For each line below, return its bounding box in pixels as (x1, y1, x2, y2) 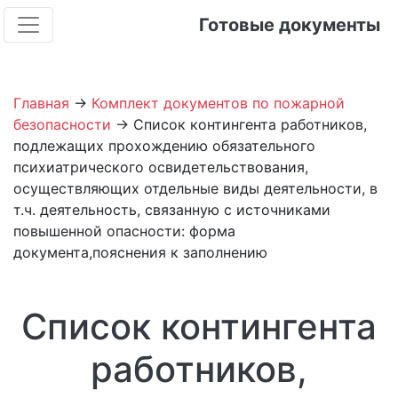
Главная (13, 94, 69, 112)
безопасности (13, 115, 111, 133)
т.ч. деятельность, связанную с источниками (13, 201, 330, 219)
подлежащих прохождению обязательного (13, 137, 315, 155)
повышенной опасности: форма (13, 222, 235, 240)
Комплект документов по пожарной (92, 94, 345, 112)
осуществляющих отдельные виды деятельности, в (13, 179, 378, 197)
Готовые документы (199, 14, 380, 36)
